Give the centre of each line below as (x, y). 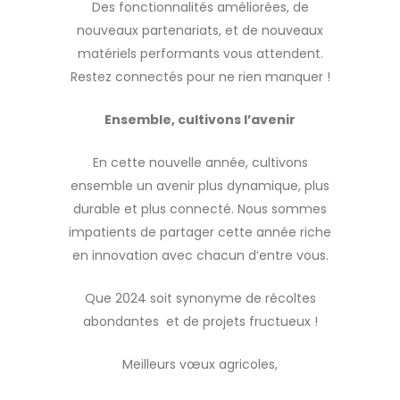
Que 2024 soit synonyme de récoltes (200, 298)
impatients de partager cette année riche (200, 232)
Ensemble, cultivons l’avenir (200, 119)
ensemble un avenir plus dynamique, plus (200, 185)
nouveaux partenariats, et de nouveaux (200, 30)
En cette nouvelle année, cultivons (200, 162)
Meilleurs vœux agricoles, (200, 364)
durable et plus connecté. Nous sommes (200, 208)
